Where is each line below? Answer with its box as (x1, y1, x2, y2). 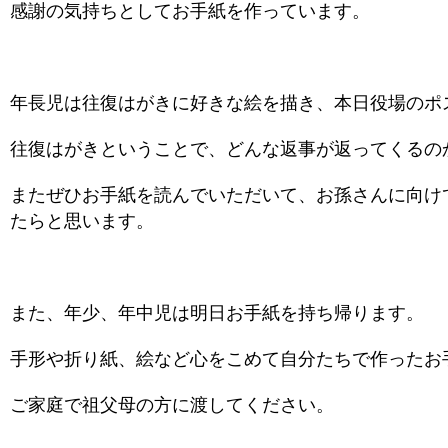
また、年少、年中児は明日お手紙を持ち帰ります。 (10, 303, 424, 323)
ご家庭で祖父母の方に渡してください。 (10, 395, 334, 415)
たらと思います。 (10, 211, 154, 231)
